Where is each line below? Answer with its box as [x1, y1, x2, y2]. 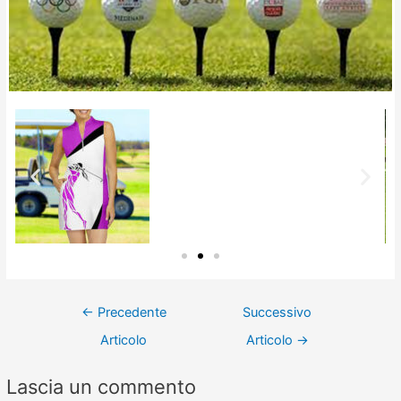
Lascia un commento [6, 374, 197, 398]
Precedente [93, 304, 166, 321]
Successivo [243, 304, 312, 321]
